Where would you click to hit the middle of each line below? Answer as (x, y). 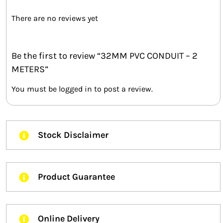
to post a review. (122, 89)
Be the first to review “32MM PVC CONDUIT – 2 (105, 56)
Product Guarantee (76, 177)
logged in (75, 89)
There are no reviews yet (55, 18)
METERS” (30, 69)
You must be (35, 89)
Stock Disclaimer (73, 135)
